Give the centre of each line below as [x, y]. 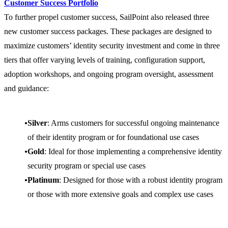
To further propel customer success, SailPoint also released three [107, 17]
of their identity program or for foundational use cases [113, 137]
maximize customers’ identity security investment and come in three [112, 46]
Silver [37, 123]
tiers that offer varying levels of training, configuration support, [105, 60]
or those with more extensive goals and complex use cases [120, 194]
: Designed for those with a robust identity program [141, 180]
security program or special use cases [87, 166]
